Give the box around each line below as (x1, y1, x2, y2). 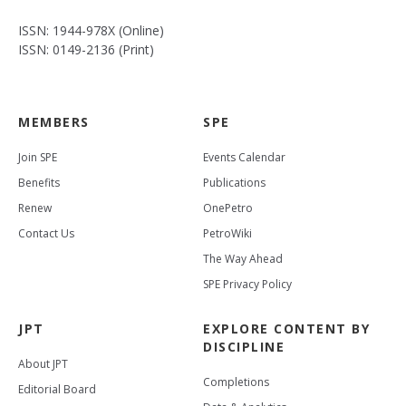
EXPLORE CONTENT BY (203, 319, 370, 337)
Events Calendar (203, 149, 285, 165)
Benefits (18, 174, 60, 190)
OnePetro (203, 199, 253, 216)
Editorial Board (18, 381, 96, 397)
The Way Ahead (203, 250, 283, 266)
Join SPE (18, 149, 57, 165)
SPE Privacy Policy (203, 275, 292, 292)
